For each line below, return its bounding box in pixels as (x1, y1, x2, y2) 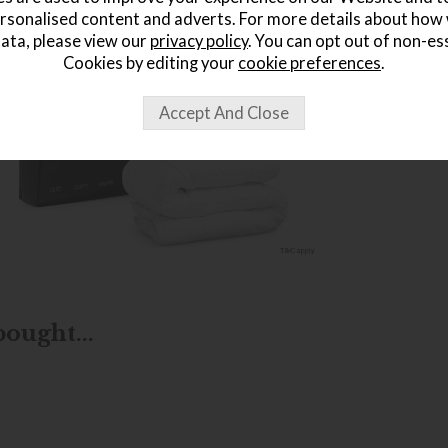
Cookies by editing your (63, 53, 238, 73)
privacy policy (150, 31, 248, 51)
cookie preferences (238, 53, 381, 73)
